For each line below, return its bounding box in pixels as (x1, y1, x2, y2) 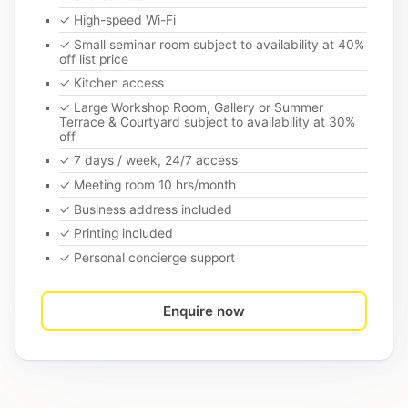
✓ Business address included (59, 201, 232, 217)
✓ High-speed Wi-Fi (59, 13, 176, 28)
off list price (59, 51, 128, 66)
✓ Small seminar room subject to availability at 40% (59, 36, 364, 52)
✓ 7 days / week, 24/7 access (59, 153, 238, 168)
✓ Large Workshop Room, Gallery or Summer (59, 99, 323, 115)
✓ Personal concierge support (59, 250, 235, 265)
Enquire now (163, 301, 245, 320)
